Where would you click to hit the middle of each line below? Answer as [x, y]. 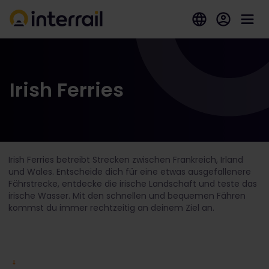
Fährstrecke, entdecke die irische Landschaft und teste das [133, 184]
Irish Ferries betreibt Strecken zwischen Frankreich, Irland [126, 160]
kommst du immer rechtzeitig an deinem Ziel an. [111, 208]
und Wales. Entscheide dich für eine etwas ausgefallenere [130, 172]
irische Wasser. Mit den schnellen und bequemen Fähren [127, 196]
